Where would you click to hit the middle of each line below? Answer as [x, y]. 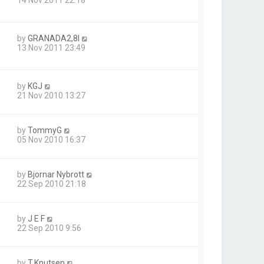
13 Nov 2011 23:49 [51, 47]
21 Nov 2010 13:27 [51, 96]
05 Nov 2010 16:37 [51, 140]
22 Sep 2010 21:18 [52, 184]
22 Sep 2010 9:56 [49, 228]
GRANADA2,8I [54, 38]
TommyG [45, 131]
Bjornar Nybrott [56, 175]
